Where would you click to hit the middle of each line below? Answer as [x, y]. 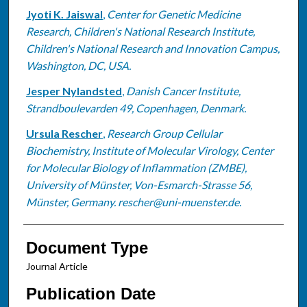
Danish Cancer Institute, [183, 90]
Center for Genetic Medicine [173, 14]
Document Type [87, 247]
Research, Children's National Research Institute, [140, 31]
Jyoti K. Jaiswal [64, 14]
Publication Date [90, 293]
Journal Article [57, 266]
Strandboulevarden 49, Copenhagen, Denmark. [136, 108]
